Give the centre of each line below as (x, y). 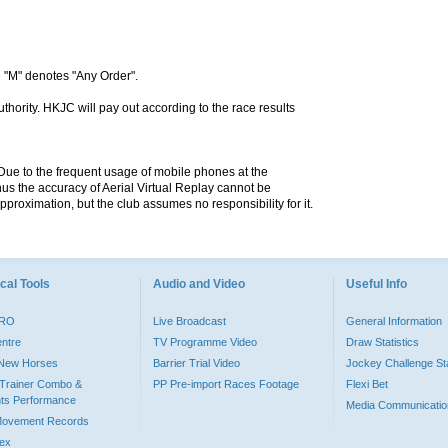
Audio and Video (199, 284)
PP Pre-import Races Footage (226, 384)
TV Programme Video (205, 342)
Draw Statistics (382, 342)
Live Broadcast (189, 321)
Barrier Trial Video (196, 363)
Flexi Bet (367, 384)
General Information (394, 321)
